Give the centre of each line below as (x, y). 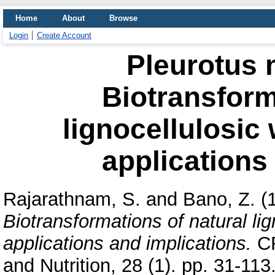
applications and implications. (127, 243)
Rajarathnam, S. (72, 199)
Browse (123, 18)
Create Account (64, 35)
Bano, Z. (219, 199)
